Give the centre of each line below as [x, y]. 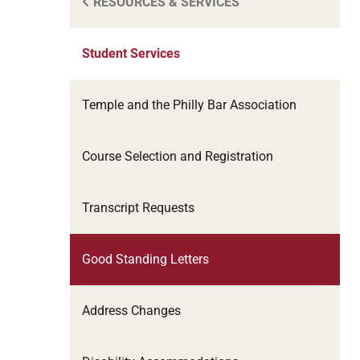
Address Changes [131, 310]
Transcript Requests [138, 207]
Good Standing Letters [145, 259]
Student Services [131, 53]
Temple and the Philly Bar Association [189, 104]
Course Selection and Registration [178, 156]
